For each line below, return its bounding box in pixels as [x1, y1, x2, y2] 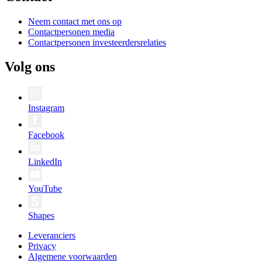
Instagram [28, 103, 64, 113]
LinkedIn [28, 157, 62, 167]
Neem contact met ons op [28, 16, 122, 26]
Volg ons [5, 59, 55, 75]
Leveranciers [28, 230, 75, 241]
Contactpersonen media [28, 26, 115, 37]
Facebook [28, 130, 64, 140]
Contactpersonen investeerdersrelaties [28, 37, 166, 47]
